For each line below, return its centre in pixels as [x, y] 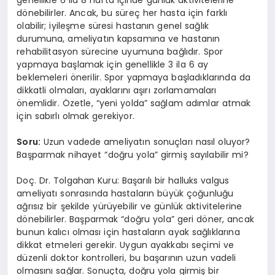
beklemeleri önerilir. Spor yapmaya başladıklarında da [134, 78]
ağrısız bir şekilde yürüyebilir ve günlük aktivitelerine [130, 207]
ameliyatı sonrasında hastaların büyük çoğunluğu [125, 194]
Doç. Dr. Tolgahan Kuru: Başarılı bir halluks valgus [123, 181]
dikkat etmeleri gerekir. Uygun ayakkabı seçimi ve [126, 245]
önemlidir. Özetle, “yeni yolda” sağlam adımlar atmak [134, 103]
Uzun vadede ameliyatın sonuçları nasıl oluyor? [145, 142]
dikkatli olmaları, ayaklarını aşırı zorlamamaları [117, 91]
